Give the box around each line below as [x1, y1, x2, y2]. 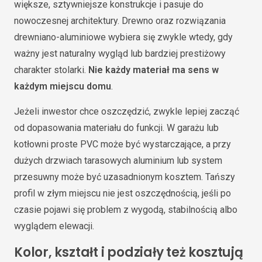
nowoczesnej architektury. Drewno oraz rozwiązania [14, 15, 226, 26]
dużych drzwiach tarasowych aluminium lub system [14, 154, 222, 166]
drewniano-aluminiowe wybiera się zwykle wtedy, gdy [14, 31, 233, 43]
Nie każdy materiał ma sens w [88, 64, 219, 75]
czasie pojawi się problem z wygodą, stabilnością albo [14, 204, 237, 215]
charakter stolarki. [14, 64, 88, 75]
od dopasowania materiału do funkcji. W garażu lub [14, 122, 219, 133]
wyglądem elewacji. [14, 220, 94, 232]
